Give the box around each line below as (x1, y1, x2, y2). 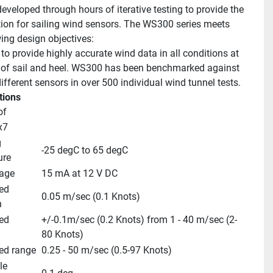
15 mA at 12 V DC (41, 168, 118, 179)
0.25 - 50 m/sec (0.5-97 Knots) (41, 244, 172, 256)
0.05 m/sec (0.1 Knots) (41, 191, 140, 202)
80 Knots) (41, 229, 83, 240)
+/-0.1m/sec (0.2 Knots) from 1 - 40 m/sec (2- (41, 214, 237, 225)
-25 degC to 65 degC (41, 144, 128, 156)
